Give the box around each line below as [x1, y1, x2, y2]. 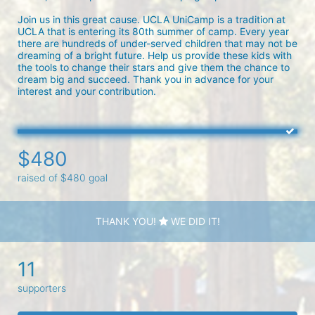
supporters [18, 281, 66, 294]
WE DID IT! [167, 214, 220, 227]
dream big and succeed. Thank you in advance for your [18, 73, 274, 85]
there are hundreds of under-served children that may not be [18, 37, 297, 49]
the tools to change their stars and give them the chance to [18, 61, 290, 73]
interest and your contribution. [18, 85, 156, 97]
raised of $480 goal [18, 171, 108, 184]
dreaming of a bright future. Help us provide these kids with [18, 49, 292, 61]
